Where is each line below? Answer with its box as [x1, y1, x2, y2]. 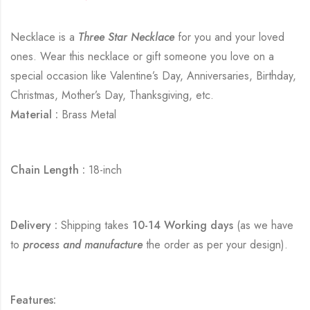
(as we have [237, 217, 293, 233]
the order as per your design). [143, 236, 288, 253]
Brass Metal [58, 106, 116, 122]
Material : [10, 106, 58, 122]
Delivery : [10, 217, 57, 233]
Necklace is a [10, 28, 75, 45]
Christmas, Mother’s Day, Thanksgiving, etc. [10, 86, 214, 103]
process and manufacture [23, 236, 143, 253]
